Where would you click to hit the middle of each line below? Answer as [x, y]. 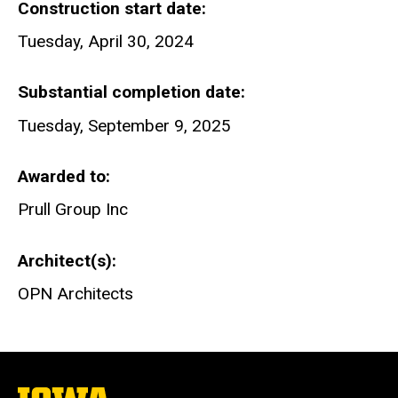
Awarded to [62, 177]
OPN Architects [76, 294]
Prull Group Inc [73, 210]
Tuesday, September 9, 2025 [124, 125]
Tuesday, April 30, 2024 [106, 41]
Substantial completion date [129, 92]
